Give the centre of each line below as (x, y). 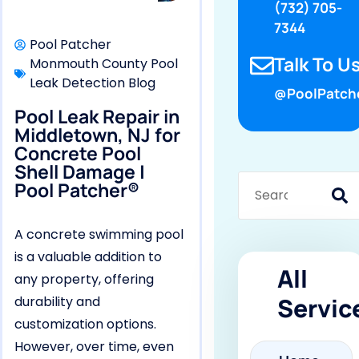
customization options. (85, 324)
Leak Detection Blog (93, 83)
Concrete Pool (78, 153)
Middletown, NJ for (97, 135)
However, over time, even (94, 347)
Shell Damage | (80, 171)
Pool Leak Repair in (97, 116)
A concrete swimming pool (99, 234)
